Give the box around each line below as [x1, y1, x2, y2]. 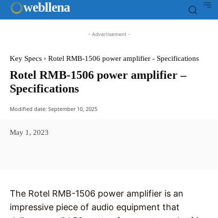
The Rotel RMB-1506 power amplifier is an [10, 188, 183, 199]
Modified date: [10, 105, 47, 112]
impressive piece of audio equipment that [10, 202, 180, 213]
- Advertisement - [88, 31, 130, 37]
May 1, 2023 [10, 128, 49, 136]
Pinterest [134, 150, 157, 158]
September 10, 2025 [48, 105, 97, 112]
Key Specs [10, 54, 42, 62]
